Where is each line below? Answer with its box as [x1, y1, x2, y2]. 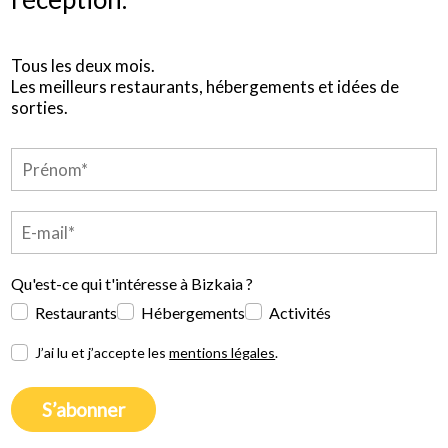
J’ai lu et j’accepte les [35, 343, 170, 361]
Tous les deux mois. [11, 54, 156, 76]
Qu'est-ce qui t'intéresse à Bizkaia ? [11, 273, 254, 293]
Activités [269, 302, 332, 322]
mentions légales [169, 343, 276, 361]
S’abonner [42, 397, 126, 421]
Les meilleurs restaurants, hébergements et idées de [11, 75, 400, 97]
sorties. [11, 96, 69, 118]
